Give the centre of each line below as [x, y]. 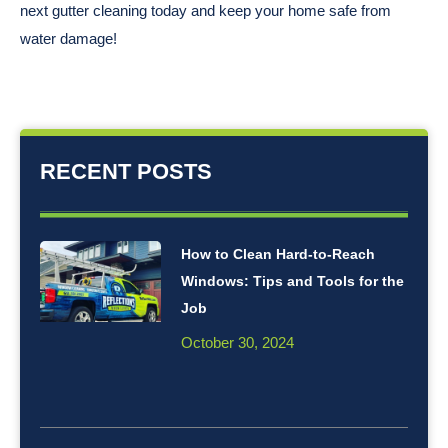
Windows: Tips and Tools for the [293, 280]
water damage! [68, 38]
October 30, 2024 [238, 342]
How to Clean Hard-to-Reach [278, 253]
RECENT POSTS [126, 171]
